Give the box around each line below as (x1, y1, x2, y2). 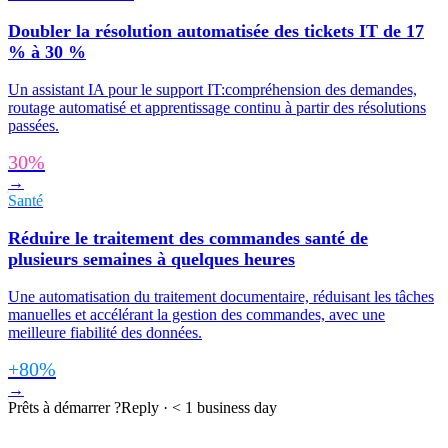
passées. (8, 116, 59, 134)
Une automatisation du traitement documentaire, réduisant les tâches (8, 287, 434, 305)
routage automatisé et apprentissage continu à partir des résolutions (8, 98, 426, 116)
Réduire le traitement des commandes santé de (8, 227, 368, 248)
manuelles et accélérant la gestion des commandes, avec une (8, 305, 385, 323)
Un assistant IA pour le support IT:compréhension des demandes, (8, 80, 417, 98)
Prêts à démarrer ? (8, 398, 121, 416)
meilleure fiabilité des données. (8, 323, 202, 341)
